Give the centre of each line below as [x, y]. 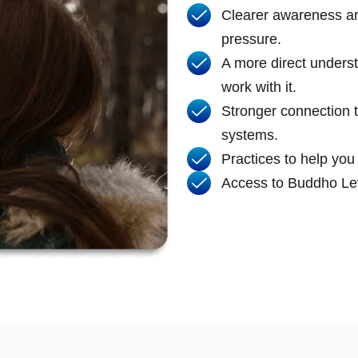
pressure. [251, 39]
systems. [249, 135]
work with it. [259, 87]
